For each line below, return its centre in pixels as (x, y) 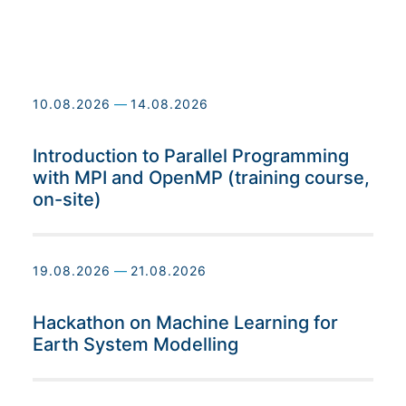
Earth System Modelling (135, 345)
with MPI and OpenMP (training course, (201, 178)
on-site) (67, 200)
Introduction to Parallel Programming (191, 156)
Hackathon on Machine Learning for (185, 323)
